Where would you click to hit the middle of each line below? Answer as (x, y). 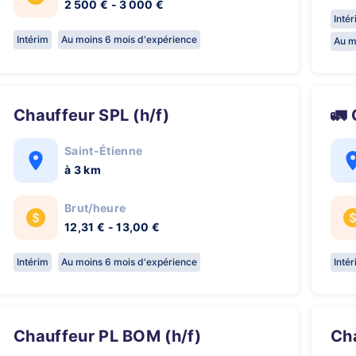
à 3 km (83, 170)
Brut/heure (95, 208)
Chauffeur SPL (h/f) (98, 115)
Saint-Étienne (104, 151)
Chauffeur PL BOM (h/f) (114, 336)
